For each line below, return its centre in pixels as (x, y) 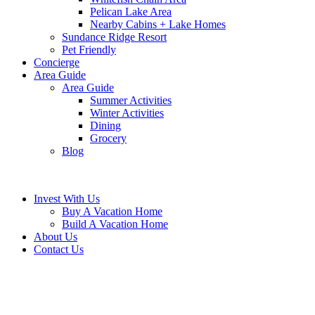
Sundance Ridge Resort (114, 37)
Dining (105, 126)
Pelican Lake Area (131, 12)
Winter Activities (127, 113)
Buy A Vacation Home (112, 211)
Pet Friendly (89, 50)
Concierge (57, 62)
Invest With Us (67, 199)
